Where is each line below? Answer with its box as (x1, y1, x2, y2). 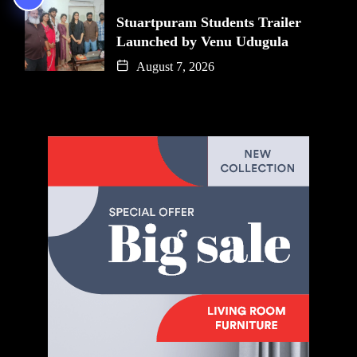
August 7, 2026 (133, 59, 214, 73)
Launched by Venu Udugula (116, 33, 288, 49)
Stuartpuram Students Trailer (116, 14, 301, 30)
